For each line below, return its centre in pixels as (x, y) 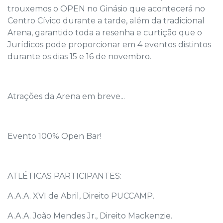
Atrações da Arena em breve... (66, 96)
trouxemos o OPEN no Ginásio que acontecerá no (106, 8)
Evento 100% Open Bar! (56, 136)
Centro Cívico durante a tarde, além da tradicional (106, 20)
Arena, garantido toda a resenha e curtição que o (105, 32)
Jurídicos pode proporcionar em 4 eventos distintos (109, 44)
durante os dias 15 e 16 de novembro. (79, 56)
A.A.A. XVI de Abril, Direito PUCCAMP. (81, 196)
